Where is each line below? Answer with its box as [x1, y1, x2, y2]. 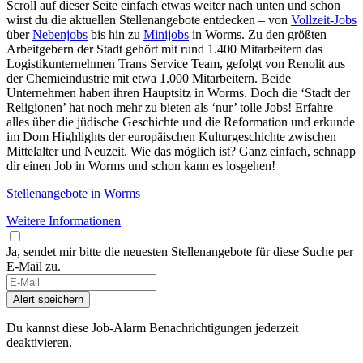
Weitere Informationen [6, 214, 121, 228]
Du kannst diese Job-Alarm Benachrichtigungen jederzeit [6, 321, 298, 335]
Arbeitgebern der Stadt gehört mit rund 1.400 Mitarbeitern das [6, 42, 322, 57]
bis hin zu [88, 28, 143, 42]
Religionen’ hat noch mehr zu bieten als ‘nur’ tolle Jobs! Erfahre [6, 100, 333, 115]
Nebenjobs [32, 28, 88, 42]
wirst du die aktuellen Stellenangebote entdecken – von [6, 13, 291, 28]
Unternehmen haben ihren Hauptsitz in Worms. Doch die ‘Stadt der [6, 86, 350, 100]
